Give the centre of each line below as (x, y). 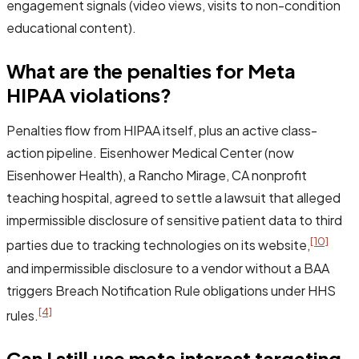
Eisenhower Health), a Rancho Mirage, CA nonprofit (157, 175)
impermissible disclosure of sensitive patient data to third (174, 220)
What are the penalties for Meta (151, 71)
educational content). (71, 28)
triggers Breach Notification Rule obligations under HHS (171, 290)
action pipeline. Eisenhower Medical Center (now (150, 153)
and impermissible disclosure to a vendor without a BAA (168, 268)
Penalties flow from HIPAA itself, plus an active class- (162, 131)
